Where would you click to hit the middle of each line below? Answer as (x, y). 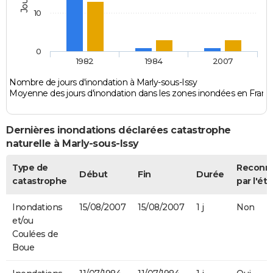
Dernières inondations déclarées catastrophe (119, 130)
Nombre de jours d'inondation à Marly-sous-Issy (103, 82)
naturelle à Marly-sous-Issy (72, 143)
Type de (30, 168)
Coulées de (35, 234)
